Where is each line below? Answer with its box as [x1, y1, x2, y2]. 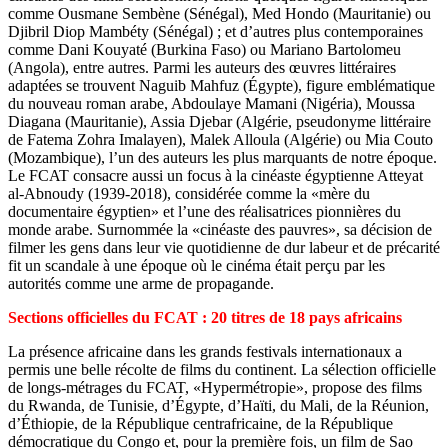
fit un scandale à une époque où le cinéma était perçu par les [8, 256, 385, 274]
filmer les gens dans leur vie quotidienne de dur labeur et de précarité [8, 238, 440, 256]
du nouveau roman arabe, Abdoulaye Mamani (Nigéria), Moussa [8, 94, 415, 112]
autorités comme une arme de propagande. [8, 274, 274, 292]
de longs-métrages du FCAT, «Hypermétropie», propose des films [8, 378, 422, 396]
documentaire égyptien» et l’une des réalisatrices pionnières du [8, 202, 401, 220]
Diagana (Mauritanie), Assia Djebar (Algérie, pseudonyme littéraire [8, 112, 431, 130]
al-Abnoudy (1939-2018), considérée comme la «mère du [8, 184, 370, 202]
